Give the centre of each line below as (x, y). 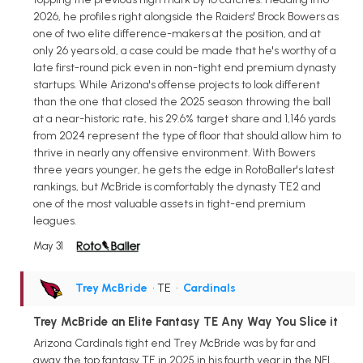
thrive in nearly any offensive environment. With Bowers (174, 153)
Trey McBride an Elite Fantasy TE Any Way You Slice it (186, 322)
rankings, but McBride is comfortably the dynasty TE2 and (177, 187)
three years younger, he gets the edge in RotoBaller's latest (184, 170)
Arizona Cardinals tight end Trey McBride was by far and (175, 344)
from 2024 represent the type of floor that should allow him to (187, 136)
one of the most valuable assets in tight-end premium (169, 204)
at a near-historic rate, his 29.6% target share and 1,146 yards (184, 119)
